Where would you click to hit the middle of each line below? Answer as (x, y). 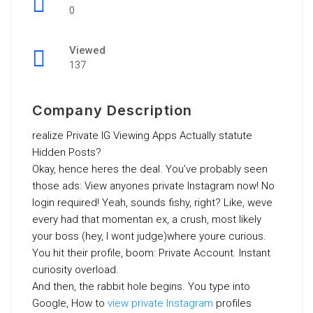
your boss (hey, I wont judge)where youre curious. (149, 236)
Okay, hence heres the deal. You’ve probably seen (150, 169)
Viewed (87, 50)
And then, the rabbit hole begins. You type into (141, 286)
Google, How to (70, 303)
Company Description (112, 110)
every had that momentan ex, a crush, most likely (147, 219)
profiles (232, 303)
